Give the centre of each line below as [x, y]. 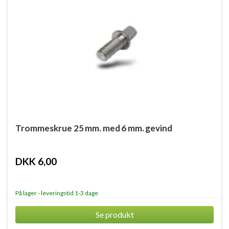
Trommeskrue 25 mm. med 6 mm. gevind [94, 128]
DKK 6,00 [36, 161]
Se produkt [114, 214]
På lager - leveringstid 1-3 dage [57, 193]
